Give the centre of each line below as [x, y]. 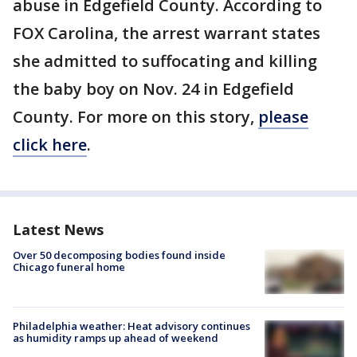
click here [50, 145]
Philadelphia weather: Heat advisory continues [131, 326]
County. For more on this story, [135, 117]
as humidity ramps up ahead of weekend [116, 338]
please [283, 117]
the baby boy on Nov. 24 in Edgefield [153, 89]
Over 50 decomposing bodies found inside [119, 255]
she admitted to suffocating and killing [165, 61]
